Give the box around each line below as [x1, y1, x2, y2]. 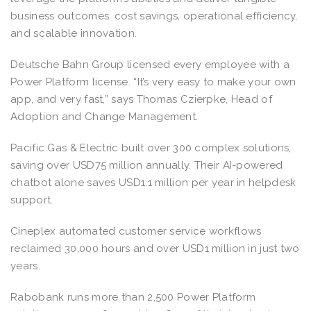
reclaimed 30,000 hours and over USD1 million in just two [10, 242, 300, 255]
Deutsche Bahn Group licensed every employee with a [10, 58, 289, 71]
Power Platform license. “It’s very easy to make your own [10, 75, 296, 88]
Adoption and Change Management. [10, 110, 199, 123]
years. [10, 259, 40, 272]
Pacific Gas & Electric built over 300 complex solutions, [10, 141, 292, 154]
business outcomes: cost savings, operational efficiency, [10, 9, 298, 22]
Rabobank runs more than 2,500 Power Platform [10, 290, 256, 303]
